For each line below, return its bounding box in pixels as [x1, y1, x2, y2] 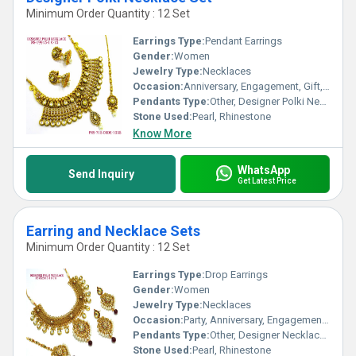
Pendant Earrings [205, 35, 282, 47]
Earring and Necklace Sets [26, 222, 200, 239]
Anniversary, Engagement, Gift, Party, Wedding [184, 80, 323, 92]
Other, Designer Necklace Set [210, 329, 319, 341]
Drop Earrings [205, 269, 268, 281]
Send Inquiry [68, 168, 134, 180]
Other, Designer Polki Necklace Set [210, 95, 319, 107]
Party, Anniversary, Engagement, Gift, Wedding [184, 314, 322, 326]
